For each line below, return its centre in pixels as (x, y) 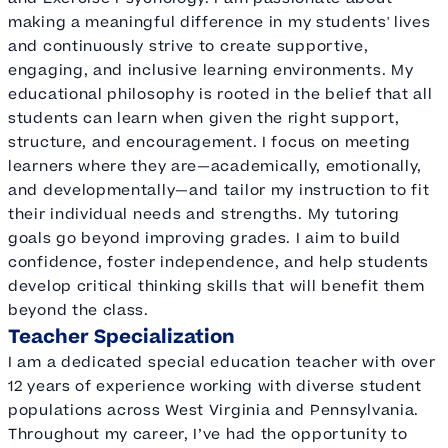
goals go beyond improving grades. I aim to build (204, 238)
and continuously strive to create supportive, (188, 46)
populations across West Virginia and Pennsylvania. (214, 410)
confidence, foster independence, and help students (219, 262)
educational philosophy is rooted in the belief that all (220, 94)
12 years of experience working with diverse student (215, 386)
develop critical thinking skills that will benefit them (216, 286)
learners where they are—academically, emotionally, (215, 166)
